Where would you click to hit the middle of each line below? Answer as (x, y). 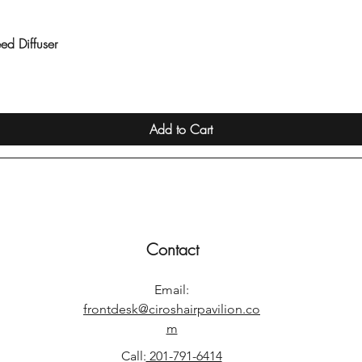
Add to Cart (181, 129)
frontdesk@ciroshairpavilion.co (172, 309)
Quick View (181, 42)
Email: (172, 289)
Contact (173, 249)
